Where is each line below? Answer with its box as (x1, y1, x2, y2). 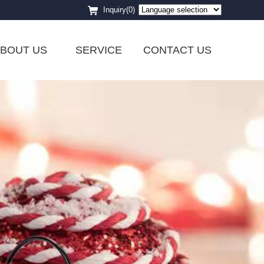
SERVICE (75, 44, 122, 56)
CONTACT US (143, 44, 212, 56)
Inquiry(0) (103, 5, 135, 14)
